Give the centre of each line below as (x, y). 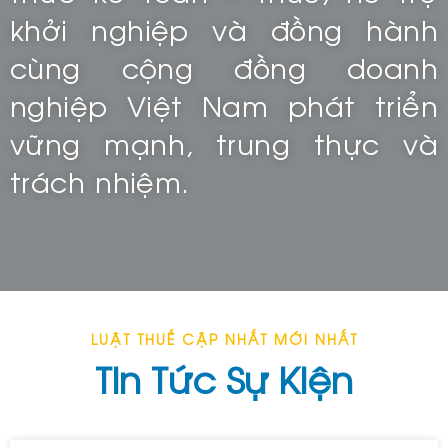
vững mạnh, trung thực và (224, 144)
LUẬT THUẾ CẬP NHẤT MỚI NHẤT (224, 339)
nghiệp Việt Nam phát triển (224, 106)
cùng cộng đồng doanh (224, 68)
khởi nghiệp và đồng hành (224, 30)
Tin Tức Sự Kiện (224, 379)
